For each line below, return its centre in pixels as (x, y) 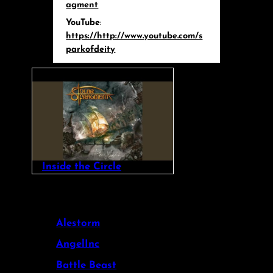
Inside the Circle (82, 167)
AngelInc (78, 244)
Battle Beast (87, 265)
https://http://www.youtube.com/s (134, 37)
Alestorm (78, 224)
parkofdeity (91, 50)
